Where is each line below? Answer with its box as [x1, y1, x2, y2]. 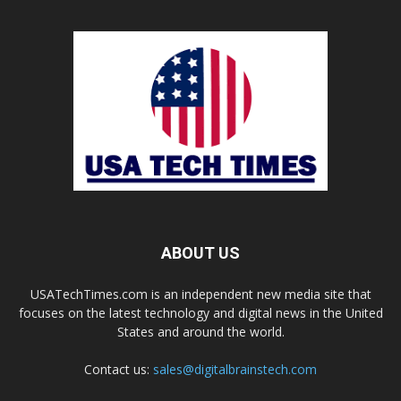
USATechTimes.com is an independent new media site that [30, 286, 371, 303]
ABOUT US [161, 243, 240, 262]
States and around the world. [116, 323, 285, 340]
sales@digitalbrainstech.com [153, 361, 317, 378]
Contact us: [84, 361, 153, 378]
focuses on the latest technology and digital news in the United [18, 304, 383, 321]
